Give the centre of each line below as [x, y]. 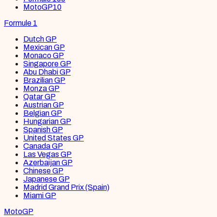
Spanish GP [43, 130]
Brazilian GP [44, 80]
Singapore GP [47, 64]
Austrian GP [44, 105]
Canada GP [43, 146]
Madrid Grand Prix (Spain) [66, 187]
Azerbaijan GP [48, 163]
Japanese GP [46, 179]
